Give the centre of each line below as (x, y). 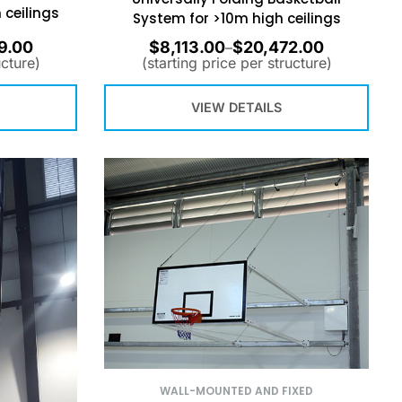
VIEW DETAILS (236, 108)
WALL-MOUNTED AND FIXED (236, 390)
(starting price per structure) (236, 62)
